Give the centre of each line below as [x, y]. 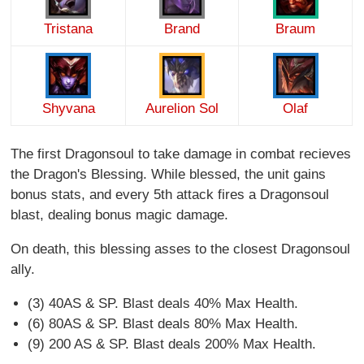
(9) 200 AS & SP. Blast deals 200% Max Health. [171, 344]
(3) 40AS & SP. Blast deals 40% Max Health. [162, 303]
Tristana [69, 29]
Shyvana [68, 108]
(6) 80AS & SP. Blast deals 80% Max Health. [162, 324]
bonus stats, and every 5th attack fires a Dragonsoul [170, 195]
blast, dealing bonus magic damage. [120, 215]
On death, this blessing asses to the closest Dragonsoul [181, 249]
